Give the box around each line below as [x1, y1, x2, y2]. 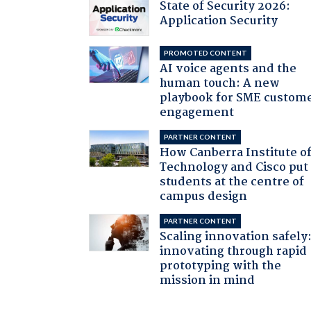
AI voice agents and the [160, 60, 297, 79]
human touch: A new [160, 74, 280, 94]
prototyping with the [160, 257, 282, 276]
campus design [160, 187, 248, 207]
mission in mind [160, 271, 255, 291]
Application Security [160, 11, 278, 31]
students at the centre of [160, 173, 305, 192]
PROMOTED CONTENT [164, 49, 248, 58]
